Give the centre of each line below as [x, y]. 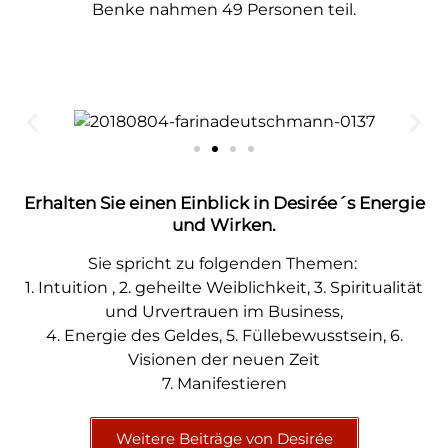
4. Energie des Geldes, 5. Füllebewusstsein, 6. [224, 352]
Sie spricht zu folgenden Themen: [224, 280]
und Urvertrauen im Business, [224, 328]
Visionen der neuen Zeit [224, 376]
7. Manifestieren [224, 400]
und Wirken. [224, 241]
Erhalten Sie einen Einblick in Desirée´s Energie [224, 219]
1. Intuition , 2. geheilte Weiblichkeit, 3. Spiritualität [224, 304]
